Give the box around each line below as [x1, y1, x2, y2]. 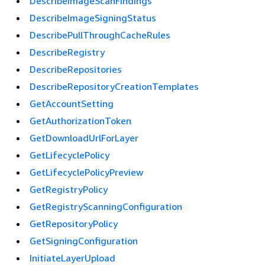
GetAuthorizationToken [30, 115, 131, 127]
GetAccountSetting [30, 98, 114, 109]
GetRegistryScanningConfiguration [30, 201, 182, 212]
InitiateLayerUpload [30, 252, 115, 264]
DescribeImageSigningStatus [30, 12, 156, 24]
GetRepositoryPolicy [30, 218, 118, 230]
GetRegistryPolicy [30, 183, 108, 195]
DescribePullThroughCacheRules [30, 29, 170, 41]
